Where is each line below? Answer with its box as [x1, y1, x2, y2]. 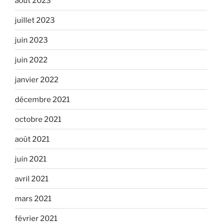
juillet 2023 [15, 15, 55, 25]
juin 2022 [15, 55, 48, 64]
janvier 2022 [15, 75, 58, 84]
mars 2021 [15, 194, 52, 203]
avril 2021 [15, 174, 49, 183]
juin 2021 [15, 154, 47, 164]
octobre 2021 [15, 114, 61, 124]
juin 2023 [15, 35, 48, 45]
